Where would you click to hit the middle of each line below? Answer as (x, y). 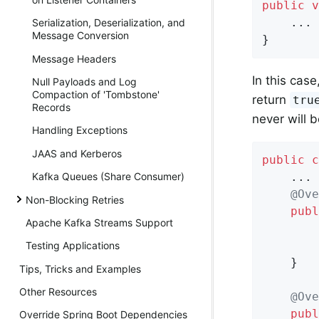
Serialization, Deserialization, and (109, 23)
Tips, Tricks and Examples (80, 268)
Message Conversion (80, 36)
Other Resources (58, 292)
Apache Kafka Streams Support (99, 222)
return (271, 99)
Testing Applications (73, 246)
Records (51, 108)
